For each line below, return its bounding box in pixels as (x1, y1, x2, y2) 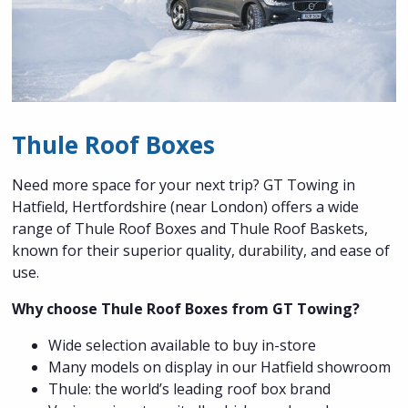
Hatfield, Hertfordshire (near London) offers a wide (12, 196, 360, 217)
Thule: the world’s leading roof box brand (48, 378, 331, 399)
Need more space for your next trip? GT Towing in (12, 174, 356, 195)
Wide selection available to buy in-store (48, 334, 317, 355)
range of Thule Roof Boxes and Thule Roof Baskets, (12, 218, 369, 239)
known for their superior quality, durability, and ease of (12, 240, 391, 260)
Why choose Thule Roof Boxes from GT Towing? (12, 298, 361, 319)
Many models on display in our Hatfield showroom (48, 356, 392, 377)
